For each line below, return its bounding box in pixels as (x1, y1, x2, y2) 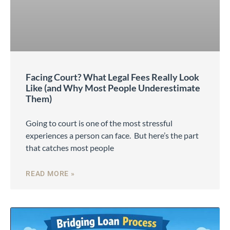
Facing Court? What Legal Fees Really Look (26, 71, 199, 83)
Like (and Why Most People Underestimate (26, 82, 200, 94)
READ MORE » (26, 169, 75, 178)
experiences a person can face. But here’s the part (26, 130, 199, 141)
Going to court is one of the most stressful (26, 118, 172, 128)
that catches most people (26, 143, 114, 153)
